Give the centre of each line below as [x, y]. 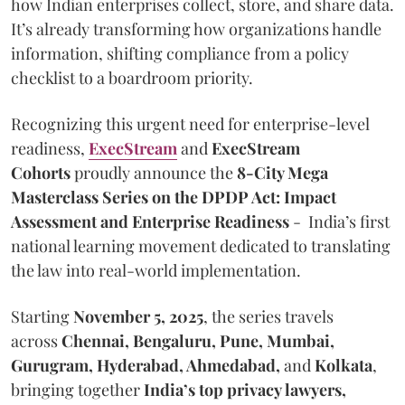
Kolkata [344, 365]
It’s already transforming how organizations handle [196, 28]
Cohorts [41, 172]
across [36, 340]
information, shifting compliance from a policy [180, 53]
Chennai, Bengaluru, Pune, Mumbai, [198, 340]
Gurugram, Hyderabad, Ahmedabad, [147, 365]
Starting [42, 316]
